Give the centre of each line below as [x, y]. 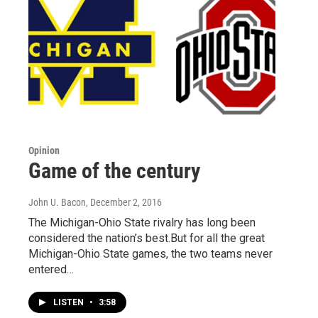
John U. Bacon [57, 202]
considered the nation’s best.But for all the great [147, 238]
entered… [51, 269]
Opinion [44, 150]
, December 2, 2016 [124, 202]
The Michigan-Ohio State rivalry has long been [142, 222]
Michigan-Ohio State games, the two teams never [150, 253]
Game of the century [114, 170]
